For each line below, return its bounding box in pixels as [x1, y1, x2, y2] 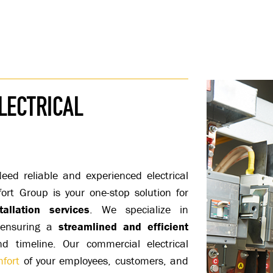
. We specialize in [90, 202, 188, 217]
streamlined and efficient [58, 219, 188, 234]
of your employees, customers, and [19, 253, 189, 268]
